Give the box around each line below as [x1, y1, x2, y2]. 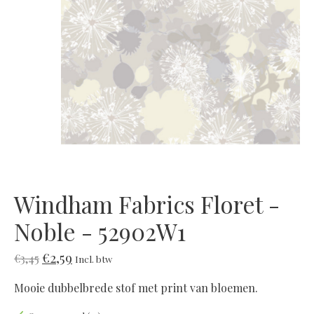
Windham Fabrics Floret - [14, 188, 280, 219]
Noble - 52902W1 [14, 215, 186, 247]
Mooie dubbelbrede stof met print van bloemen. [14, 280, 258, 295]
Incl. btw [75, 252, 112, 265]
